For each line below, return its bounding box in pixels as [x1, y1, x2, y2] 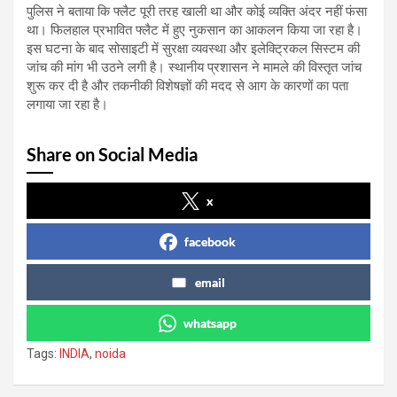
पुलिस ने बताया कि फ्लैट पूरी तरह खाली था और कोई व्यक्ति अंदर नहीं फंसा [27, 3, 367, 19]
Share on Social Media [27, 143, 198, 165]
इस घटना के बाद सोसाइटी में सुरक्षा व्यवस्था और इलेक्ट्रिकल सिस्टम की [27, 40, 360, 57]
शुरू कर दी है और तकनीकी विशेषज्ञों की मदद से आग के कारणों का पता [27, 77, 348, 94]
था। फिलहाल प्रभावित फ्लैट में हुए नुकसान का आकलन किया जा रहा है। [27, 21, 362, 38]
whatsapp [183, 315, 237, 331]
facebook [184, 233, 236, 249]
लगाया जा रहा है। [27, 96, 108, 113]
